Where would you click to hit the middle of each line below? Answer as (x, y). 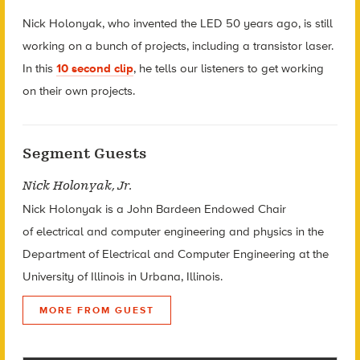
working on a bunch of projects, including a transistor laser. (178, 45)
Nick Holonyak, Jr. (77, 186)
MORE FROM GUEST (96, 310)
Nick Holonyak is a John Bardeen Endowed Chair (154, 209)
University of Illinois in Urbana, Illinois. (122, 276)
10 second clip (94, 68)
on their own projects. (78, 90)
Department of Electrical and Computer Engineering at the (175, 254)
